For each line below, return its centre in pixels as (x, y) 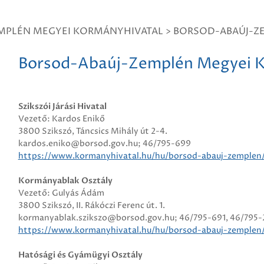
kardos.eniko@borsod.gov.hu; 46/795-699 (104, 143)
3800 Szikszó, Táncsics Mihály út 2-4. (93, 131)
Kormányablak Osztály (65, 181)
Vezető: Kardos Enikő (61, 119)
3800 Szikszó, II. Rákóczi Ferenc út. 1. (91, 205)
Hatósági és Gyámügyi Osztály (80, 255)
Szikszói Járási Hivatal (62, 106)
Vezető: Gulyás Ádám (61, 193)
